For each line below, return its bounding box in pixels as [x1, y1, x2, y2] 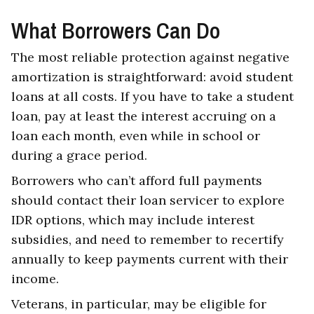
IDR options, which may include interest [11, 212, 254, 228]
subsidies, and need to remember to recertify [11, 231, 284, 248]
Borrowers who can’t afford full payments [11, 172, 262, 189]
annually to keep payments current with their [11, 251, 288, 268]
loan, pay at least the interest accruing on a [11, 108, 276, 125]
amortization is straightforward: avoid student [11, 69, 293, 86]
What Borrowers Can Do [11, 15, 220, 46]
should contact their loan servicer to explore [11, 192, 285, 209]
